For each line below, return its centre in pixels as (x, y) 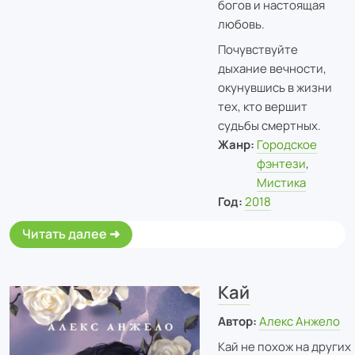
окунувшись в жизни (275, 88)
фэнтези (282, 164)
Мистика (282, 183)
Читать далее (65, 234)
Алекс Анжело (300, 322)
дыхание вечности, (272, 69)
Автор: (237, 322)
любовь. (241, 24)
